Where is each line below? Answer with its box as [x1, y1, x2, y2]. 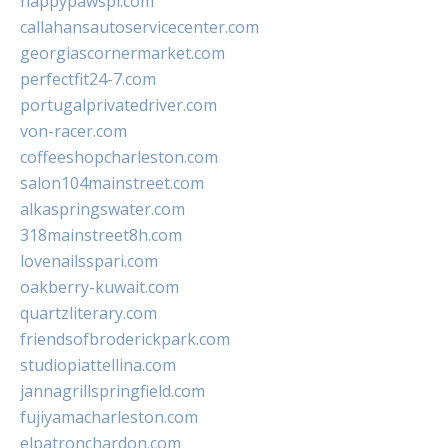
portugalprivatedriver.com [20, 94, 217, 117]
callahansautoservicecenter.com [20, 16, 259, 39]
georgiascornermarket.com [20, 42, 225, 65]
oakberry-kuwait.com [20, 276, 179, 299]
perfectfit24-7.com [20, 68, 156, 91]
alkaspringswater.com [20, 198, 185, 221]
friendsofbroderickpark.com [20, 328, 230, 351]
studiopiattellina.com [20, 354, 176, 377]
